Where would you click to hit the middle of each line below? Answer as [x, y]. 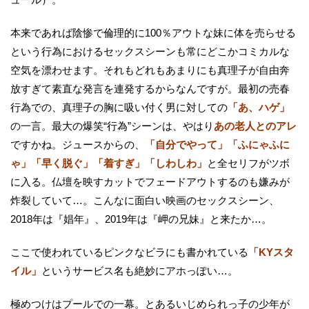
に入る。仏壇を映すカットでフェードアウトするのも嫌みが [150, 181]
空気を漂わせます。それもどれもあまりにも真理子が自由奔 [150, 70]
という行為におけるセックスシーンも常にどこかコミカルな [150, 51]
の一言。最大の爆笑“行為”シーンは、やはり [112, 126]
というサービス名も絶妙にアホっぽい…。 [140, 270]
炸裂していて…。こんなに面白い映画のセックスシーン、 [145, 200]
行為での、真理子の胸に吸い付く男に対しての [119, 107]
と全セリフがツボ [248, 163]
